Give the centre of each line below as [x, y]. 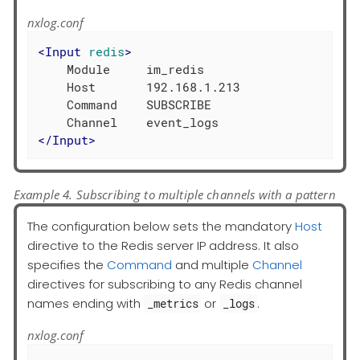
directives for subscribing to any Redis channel [165, 284]
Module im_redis [121, 69]
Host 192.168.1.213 [139, 86]
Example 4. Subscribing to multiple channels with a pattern [175, 194]
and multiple [212, 265]
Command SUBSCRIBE [125, 104]
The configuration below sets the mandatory [161, 227]
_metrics [172, 304]
